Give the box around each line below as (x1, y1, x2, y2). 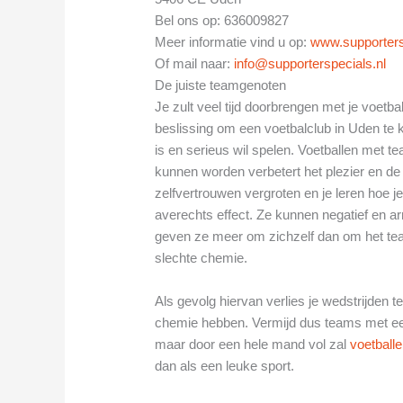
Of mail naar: (155, 56, 235, 72)
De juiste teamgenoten (155, 77, 287, 94)
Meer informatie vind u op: (155, 34, 311, 50)
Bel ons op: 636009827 (155, 13, 290, 29)
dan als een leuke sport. (155, 358, 295, 374)
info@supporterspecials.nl (234, 56, 387, 72)
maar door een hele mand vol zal (155, 336, 351, 353)
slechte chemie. (155, 250, 248, 266)
